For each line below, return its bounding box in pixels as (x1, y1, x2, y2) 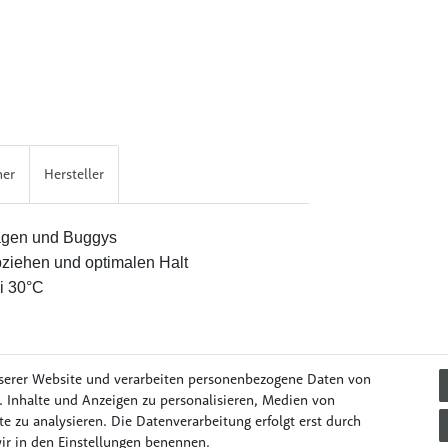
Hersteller (44, 165, 104, 184)
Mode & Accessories (256, 419, 380, 438)
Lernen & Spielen (122, 419, 228, 438)
